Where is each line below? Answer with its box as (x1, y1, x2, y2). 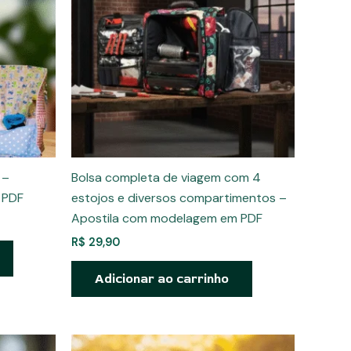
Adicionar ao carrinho (95, 271, 229, 288)
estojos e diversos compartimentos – (71, 190, 287, 207)
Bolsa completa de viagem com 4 (71, 169, 261, 186)
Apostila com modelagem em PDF (71, 210, 262, 227)
